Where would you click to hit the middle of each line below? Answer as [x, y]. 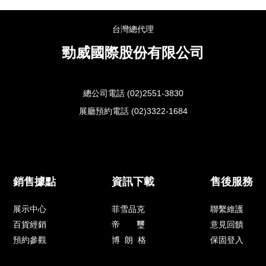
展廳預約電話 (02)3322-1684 [133, 111]
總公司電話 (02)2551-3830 [133, 93]
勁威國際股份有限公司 [133, 52]
